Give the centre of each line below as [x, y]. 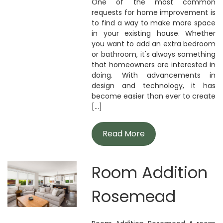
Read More [124, 134]
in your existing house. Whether [154, 33]
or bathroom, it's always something [154, 54]
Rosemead [134, 196]
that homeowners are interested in [154, 65]
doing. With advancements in [154, 75]
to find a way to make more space [154, 23]
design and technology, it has [154, 86]
